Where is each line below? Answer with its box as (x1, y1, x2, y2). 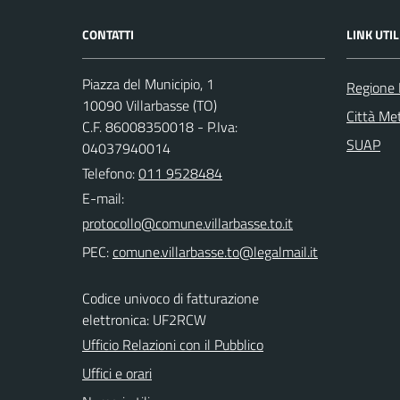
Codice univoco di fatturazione (82, 287, 259, 309)
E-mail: (82, 187, 124, 209)
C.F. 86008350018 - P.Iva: (82, 115, 237, 137)
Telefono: (82, 162, 138, 184)
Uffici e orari (82, 362, 152, 384)
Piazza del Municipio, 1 (82, 72, 214, 95)
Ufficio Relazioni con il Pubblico (82, 333, 263, 355)
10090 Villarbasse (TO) (82, 94, 217, 116)
